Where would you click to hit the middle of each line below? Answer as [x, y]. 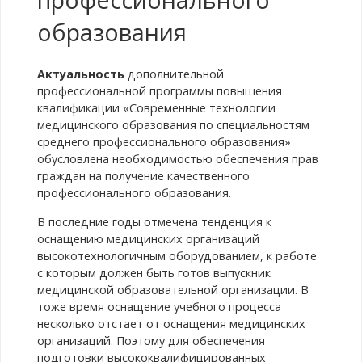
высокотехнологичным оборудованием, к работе [177, 255]
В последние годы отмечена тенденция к [154, 221]
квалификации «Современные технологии [156, 108]
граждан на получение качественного [143, 176]
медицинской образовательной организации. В [173, 289]
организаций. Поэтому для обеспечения [151, 340]
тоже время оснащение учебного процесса [159, 306]
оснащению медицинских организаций [148, 238]
